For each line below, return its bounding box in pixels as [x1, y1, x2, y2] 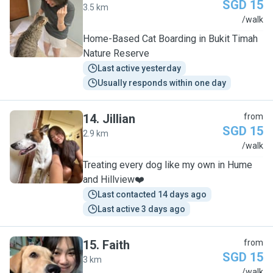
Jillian [102, 112, 135, 126]
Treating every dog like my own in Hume [83, 159, 252, 171]
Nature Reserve [83, 48, 149, 59]
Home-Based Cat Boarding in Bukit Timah [83, 33, 258, 44]
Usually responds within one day [97, 78, 226, 88]
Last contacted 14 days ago [97, 190, 207, 199]
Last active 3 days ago [97, 204, 185, 214]
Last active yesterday [97, 63, 181, 73]
